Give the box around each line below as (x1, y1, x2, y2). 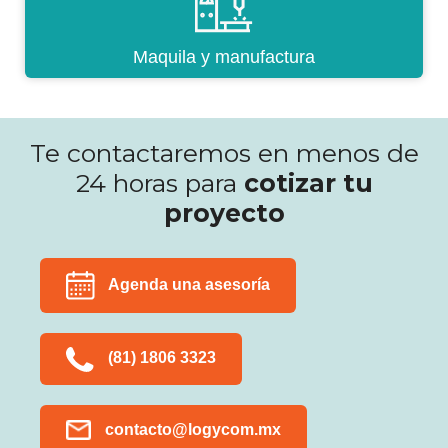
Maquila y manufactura (133, 47, 315, 68)
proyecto (163, 198, 285, 229)
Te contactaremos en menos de (29, 138, 419, 169)
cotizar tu (243, 168, 373, 199)
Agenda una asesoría (105, 276, 270, 294)
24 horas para (75, 168, 244, 199)
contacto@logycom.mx (101, 420, 281, 438)
